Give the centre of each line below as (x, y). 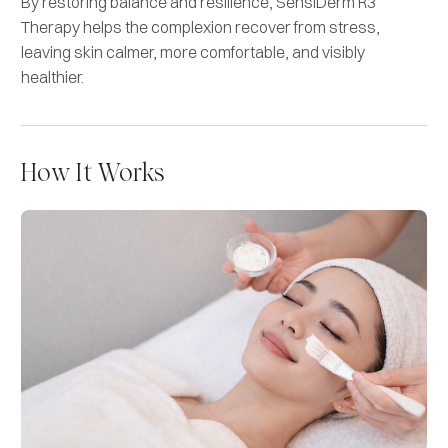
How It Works (92, 174)
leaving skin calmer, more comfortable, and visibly (193, 51)
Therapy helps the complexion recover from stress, (200, 26)
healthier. (52, 76)
